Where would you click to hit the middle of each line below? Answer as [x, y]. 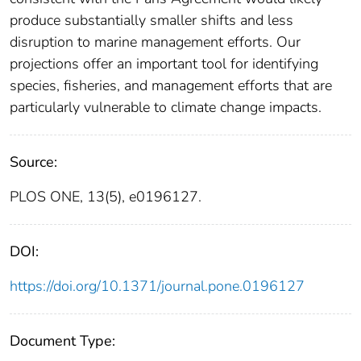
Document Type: [62, 341]
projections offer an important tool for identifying [164, 64]
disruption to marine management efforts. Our [155, 42]
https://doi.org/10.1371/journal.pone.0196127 [157, 286]
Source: [33, 162]
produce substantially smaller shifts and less [151, 21]
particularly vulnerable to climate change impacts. [166, 108]
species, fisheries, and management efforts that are [171, 86]
